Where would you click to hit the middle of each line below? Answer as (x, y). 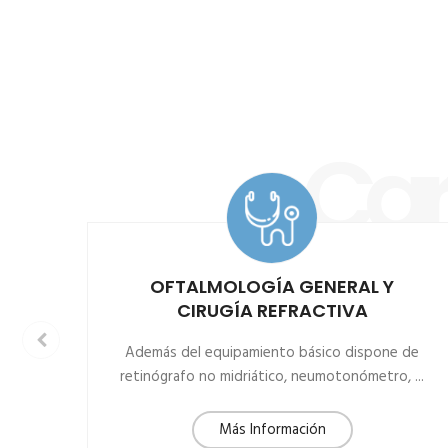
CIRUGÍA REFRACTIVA (272, 310)
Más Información (272, 430)
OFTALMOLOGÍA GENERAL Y (272, 286)
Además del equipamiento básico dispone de (272, 353)
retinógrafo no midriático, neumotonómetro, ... (272, 377)
